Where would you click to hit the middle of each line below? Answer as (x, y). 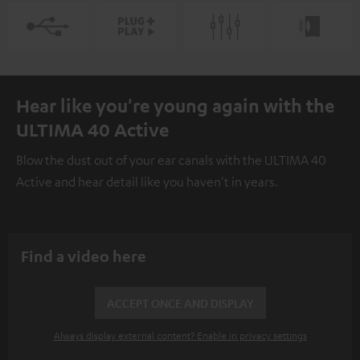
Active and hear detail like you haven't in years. (147, 182)
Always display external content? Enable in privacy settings (180, 335)
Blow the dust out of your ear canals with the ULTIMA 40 (171, 160)
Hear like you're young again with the (175, 106)
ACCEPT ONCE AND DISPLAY (180, 303)
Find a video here (84, 256)
